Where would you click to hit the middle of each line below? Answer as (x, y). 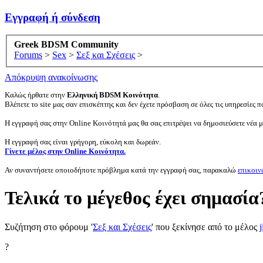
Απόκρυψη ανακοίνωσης (51, 77)
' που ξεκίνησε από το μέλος (205, 227)
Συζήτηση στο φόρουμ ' (49, 227)
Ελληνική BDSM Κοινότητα (112, 95)
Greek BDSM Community (66, 45)
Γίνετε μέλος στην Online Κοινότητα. (65, 151)
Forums (28, 55)
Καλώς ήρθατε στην (36, 95)
